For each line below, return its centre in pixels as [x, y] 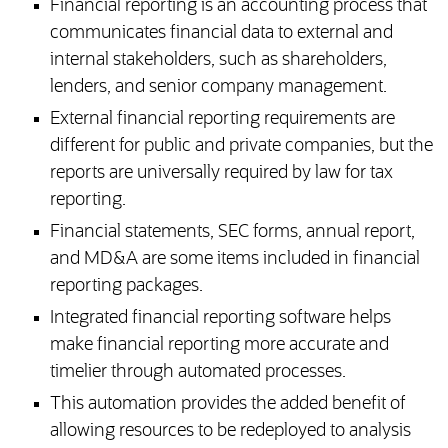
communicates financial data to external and [221, 33]
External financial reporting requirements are [222, 119]
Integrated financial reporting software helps [220, 318]
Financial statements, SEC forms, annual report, [232, 232]
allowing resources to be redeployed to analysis [230, 431]
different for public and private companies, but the [241, 146]
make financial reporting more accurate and [219, 345]
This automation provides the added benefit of [227, 404]
